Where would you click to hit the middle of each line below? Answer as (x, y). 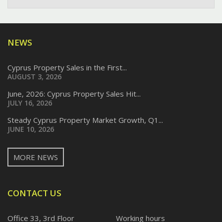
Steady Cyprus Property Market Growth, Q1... (85, 120)
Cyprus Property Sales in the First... (67, 67)
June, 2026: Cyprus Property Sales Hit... (74, 93)
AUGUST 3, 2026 (34, 76)
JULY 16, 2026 (30, 103)
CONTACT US (34, 193)
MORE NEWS (36, 157)
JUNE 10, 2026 (31, 129)
